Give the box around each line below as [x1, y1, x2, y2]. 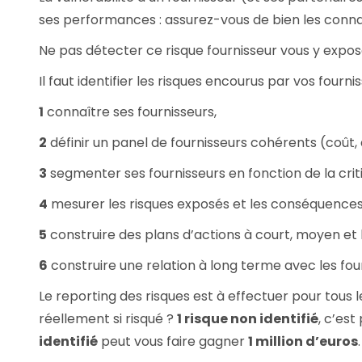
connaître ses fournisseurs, [44, 103, 217, 121]
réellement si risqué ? [39, 309, 177, 328]
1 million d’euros [248, 332, 358, 351]
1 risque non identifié [177, 309, 318, 328]
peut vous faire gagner [98, 332, 248, 351]
